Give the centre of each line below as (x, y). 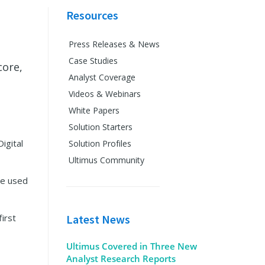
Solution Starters (100, 127)
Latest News (98, 219)
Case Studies (93, 61)
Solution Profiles (100, 143)
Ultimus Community (106, 160)
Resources (92, 15)
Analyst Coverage (102, 77)
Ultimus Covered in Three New (131, 246)
